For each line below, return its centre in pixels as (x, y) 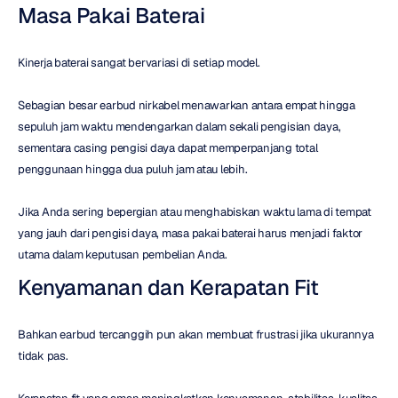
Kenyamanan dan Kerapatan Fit (168, 287)
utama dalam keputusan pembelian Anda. (123, 254)
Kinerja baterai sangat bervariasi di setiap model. (139, 62)
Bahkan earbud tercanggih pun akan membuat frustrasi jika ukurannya (196, 334)
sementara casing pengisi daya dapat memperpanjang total (168, 147)
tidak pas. (43, 355)
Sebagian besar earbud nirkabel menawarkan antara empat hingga (187, 105)
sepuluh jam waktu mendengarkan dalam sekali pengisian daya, (179, 126)
